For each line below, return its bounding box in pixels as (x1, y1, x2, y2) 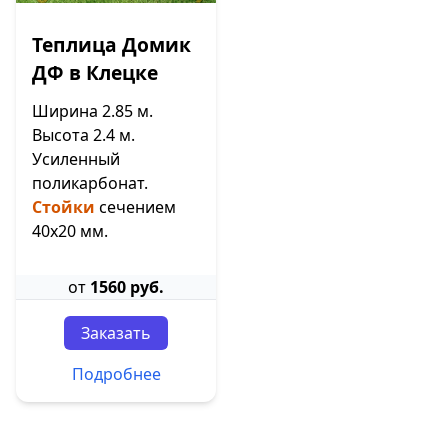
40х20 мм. (32, 220, 108, 243)
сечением (95, 196, 176, 219)
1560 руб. (90, 276, 164, 299)
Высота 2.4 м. (32, 124, 135, 147)
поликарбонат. (32, 172, 148, 195)
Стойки (32, 196, 95, 219)
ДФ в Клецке (32, 59, 158, 87)
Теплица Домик (32, 31, 191, 59)
